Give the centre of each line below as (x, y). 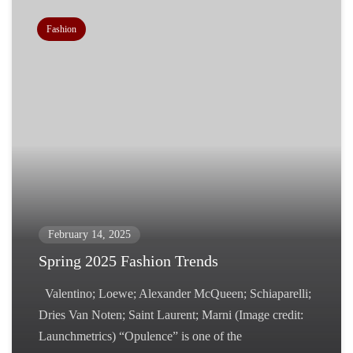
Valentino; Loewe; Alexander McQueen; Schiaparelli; (175, 294)
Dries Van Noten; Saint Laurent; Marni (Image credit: (171, 315)
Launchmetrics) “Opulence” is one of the (140, 336)
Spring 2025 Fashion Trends (128, 261)
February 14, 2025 (89, 234)
